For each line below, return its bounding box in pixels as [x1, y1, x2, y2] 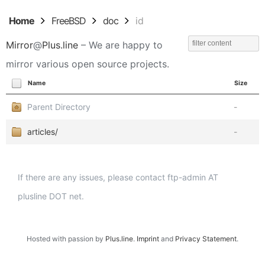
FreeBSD [51, 15, 86, 27]
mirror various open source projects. [6, 58, 169, 70]
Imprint [137, 234, 159, 243]
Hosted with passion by [27, 234, 105, 243]
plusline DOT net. [18, 191, 84, 201]
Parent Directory [27, 102, 91, 112]
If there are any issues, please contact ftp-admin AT [18, 172, 218, 182]
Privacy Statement [175, 234, 237, 243]
